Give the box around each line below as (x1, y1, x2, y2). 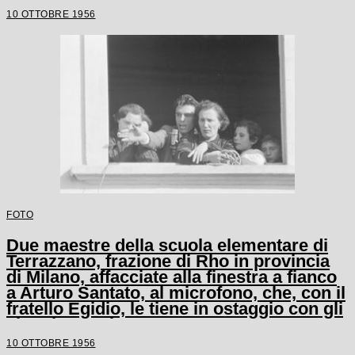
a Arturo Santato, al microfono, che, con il (6, 282, 345, 303)
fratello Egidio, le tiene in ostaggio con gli (6, 298, 343, 319)
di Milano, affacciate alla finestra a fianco (6, 266, 337, 287)
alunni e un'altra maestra (6, 314, 208, 334)
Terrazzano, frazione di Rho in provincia (6, 250, 330, 271)
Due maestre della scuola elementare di (6, 235, 328, 255)
